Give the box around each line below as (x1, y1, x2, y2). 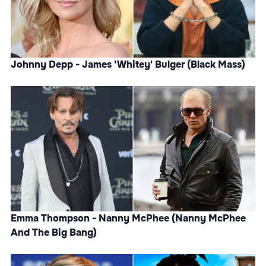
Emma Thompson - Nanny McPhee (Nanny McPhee (11, 212, 246, 224)
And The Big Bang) (11, 226, 97, 239)
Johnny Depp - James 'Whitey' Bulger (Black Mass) (11, 58, 245, 71)
